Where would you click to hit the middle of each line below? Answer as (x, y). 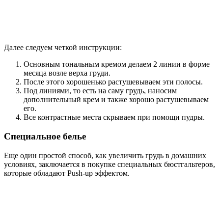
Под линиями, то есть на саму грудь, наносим (100, 91)
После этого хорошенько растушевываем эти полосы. (113, 82)
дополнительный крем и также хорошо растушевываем (116, 100)
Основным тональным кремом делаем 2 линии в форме (117, 64)
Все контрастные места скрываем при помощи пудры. (114, 117)
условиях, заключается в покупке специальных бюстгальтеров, (110, 164)
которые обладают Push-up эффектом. (67, 173)
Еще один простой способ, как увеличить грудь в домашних (105, 155)
